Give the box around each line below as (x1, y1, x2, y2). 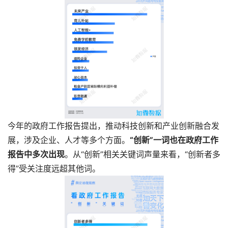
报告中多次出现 (8, 149, 65, 160)
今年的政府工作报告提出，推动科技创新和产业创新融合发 (8, 121, 219, 131)
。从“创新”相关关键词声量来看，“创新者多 (65, 149, 220, 160)
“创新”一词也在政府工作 (130, 135, 218, 146)
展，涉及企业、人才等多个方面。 (8, 135, 130, 146)
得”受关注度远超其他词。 (8, 163, 100, 174)
